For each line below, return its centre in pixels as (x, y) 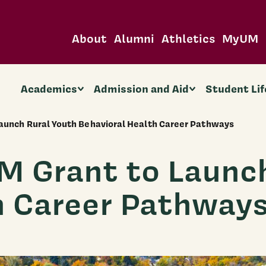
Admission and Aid (142, 88)
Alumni (134, 38)
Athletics (188, 38)
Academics (49, 88)
